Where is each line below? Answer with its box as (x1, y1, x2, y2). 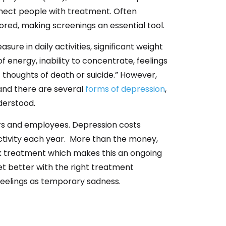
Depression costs (72, 119, 141, 131)
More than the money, (70, 133, 158, 145)
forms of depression (85, 83, 165, 95)
